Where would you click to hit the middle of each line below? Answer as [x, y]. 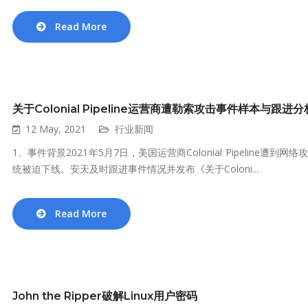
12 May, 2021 [56, 129]
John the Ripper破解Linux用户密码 [105, 296]
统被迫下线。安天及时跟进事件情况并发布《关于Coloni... [135, 169]
